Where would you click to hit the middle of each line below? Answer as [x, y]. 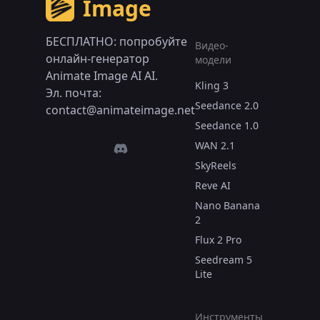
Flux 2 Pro [218, 239]
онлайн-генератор [97, 58]
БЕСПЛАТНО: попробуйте [116, 41]
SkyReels [216, 165]
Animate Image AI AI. [102, 75]
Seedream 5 [224, 259]
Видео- [212, 45]
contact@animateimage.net [120, 110]
